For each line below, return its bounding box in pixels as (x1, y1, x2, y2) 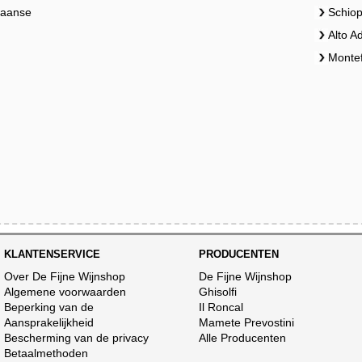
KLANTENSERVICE (4, 248, 101, 260)
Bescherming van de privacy (4, 331, 149, 344)
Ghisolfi (199, 285, 238, 298)
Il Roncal (199, 301, 244, 314)
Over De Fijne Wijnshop (4, 270, 126, 283)
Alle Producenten (199, 331, 287, 344)
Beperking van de (4, 301, 95, 314)
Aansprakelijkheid (4, 316, 95, 329)
